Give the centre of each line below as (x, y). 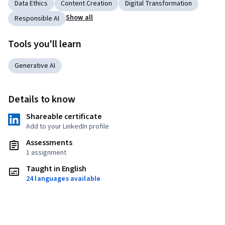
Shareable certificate (64, 117)
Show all (80, 18)
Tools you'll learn (45, 44)
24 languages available (64, 179)
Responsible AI (37, 19)
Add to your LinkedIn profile (68, 127)
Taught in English (57, 169)
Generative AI (35, 66)
